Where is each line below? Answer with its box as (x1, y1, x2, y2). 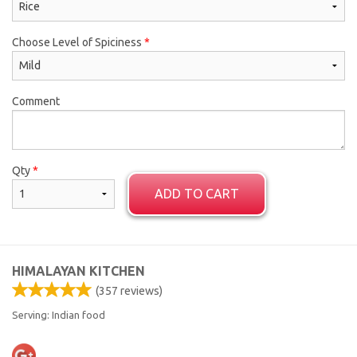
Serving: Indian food (12, 308, 105, 320)
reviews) (118, 284, 163, 297)
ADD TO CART (154, 186, 239, 201)
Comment (12, 94, 60, 108)
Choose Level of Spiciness (12, 35, 144, 49)
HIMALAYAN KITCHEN (12, 263, 145, 278)
